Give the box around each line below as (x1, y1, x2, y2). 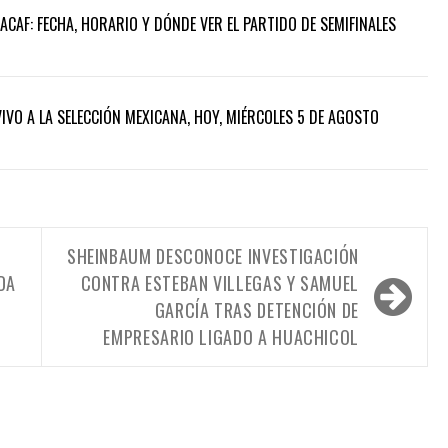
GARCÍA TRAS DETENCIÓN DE (154, 297, 359, 324)
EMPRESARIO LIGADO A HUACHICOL (103, 324, 359, 351)
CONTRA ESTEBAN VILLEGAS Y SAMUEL (80, 270, 359, 297)
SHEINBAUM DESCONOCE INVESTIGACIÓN (66, 243, 359, 270)
